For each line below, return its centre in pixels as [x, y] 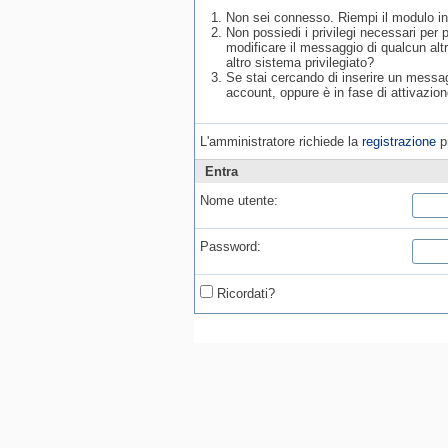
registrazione [399, 141]
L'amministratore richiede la [281, 141]
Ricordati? [244, 293]
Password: [230, 246]
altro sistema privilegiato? [300, 62]
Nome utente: [239, 200]
